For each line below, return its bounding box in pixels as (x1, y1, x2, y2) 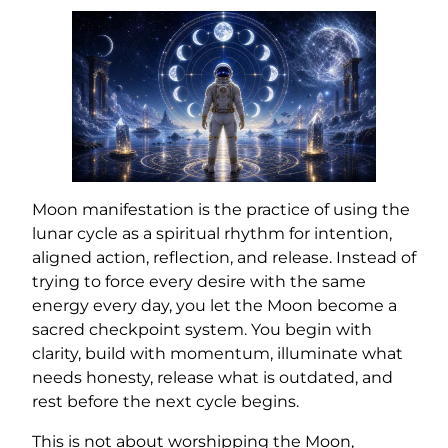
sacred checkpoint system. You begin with (32, 319, 372, 339)
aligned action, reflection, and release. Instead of (32, 247, 416, 267)
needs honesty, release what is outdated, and (32, 367, 393, 387)
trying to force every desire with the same (32, 271, 366, 291)
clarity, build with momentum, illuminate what (32, 343, 403, 363)
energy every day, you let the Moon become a (32, 295, 397, 315)
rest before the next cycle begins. (32, 391, 299, 411)
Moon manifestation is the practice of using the (32, 199, 410, 219)
